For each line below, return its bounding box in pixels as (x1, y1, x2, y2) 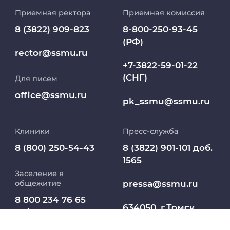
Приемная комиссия (122, 8, 205, 18)
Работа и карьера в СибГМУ (30, 74, 160, 85)
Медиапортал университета (30, 142, 161, 153)
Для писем (15, 73, 58, 83)
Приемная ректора (15, 8, 91, 18)
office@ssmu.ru (15, 89, 87, 100)
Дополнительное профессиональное (30, 103, 205, 113)
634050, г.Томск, (122, 202, 197, 213)
